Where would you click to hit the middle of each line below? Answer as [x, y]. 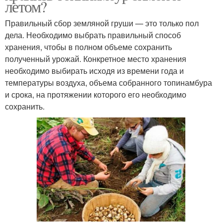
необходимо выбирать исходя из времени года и [94, 70]
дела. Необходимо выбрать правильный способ [93, 35]
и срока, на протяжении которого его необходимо [96, 94]
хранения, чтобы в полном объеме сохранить [88, 47]
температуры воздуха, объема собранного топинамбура [109, 82]
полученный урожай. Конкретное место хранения [96, 58]
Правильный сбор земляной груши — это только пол [102, 23]
